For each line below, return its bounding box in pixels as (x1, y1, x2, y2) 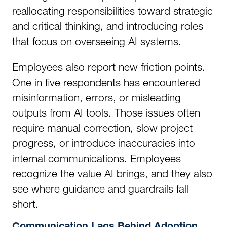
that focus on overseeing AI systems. (12, 35, 181, 47)
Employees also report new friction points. (12, 61, 205, 73)
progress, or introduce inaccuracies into (12, 137, 195, 149)
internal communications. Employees (12, 152, 181, 164)
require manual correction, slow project (12, 122, 193, 134)
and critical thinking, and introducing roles (12, 20, 203, 32)
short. (12, 198, 39, 210)
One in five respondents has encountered (12, 76, 201, 88)
